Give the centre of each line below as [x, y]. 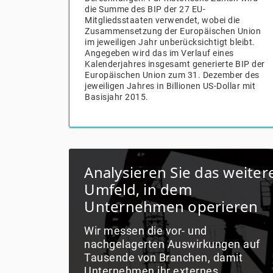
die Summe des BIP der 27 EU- [145, 9]
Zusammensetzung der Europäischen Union [173, 31]
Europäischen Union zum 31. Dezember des [172, 75]
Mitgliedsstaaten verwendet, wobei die [162, 20]
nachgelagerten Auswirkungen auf [172, 244]
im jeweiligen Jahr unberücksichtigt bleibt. [170, 42]
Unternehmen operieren [171, 206]
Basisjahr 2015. [117, 97]
